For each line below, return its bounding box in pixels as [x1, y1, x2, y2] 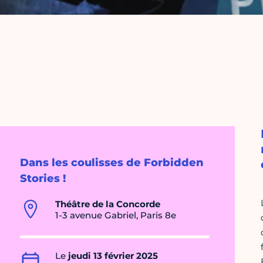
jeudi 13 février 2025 [68, 250, 158, 262]
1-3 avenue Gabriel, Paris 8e [55, 210, 176, 221]
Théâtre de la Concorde [55, 198, 160, 210]
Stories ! [20, 172, 66, 186]
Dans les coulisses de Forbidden [20, 156, 204, 170]
